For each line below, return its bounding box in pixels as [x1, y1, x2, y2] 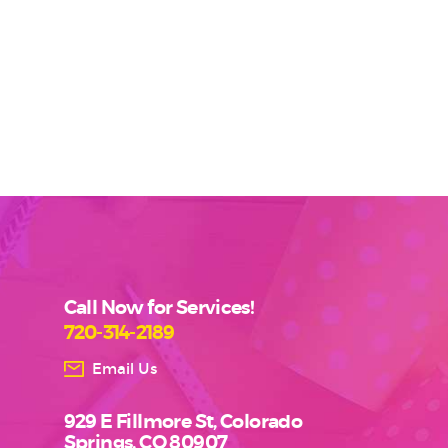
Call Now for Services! [63, 299, 255, 319]
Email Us [91, 359, 158, 378]
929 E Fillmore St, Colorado [63, 413, 303, 433]
